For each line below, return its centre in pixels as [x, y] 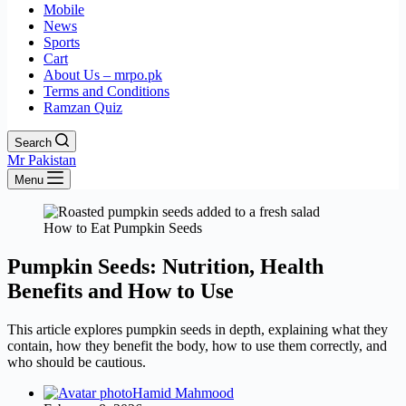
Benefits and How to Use [121, 290]
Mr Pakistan [42, 160]
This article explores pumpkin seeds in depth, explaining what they [198, 329]
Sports [62, 42]
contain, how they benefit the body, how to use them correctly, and [197, 345]
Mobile [64, 10]
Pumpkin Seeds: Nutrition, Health [165, 266]
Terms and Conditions [106, 91]
